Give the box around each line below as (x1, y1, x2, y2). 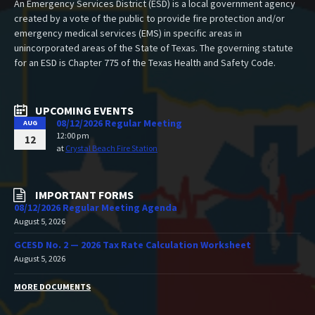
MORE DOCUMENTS (14, 281, 91, 292)
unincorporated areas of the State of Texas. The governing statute (14, 41, 293, 54)
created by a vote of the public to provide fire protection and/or (14, 12, 285, 25)
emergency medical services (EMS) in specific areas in (14, 27, 242, 39)
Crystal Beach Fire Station (65, 143, 157, 153)
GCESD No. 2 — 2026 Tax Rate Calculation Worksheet (14, 238, 251, 251)
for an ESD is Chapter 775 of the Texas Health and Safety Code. (14, 56, 276, 69)
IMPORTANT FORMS (35, 188, 134, 202)
